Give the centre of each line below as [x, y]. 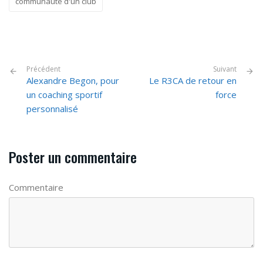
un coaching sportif [64, 95]
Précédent [43, 69]
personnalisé [52, 109]
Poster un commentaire [73, 157]
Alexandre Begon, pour [73, 81]
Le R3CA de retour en [193, 81]
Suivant [225, 69]
